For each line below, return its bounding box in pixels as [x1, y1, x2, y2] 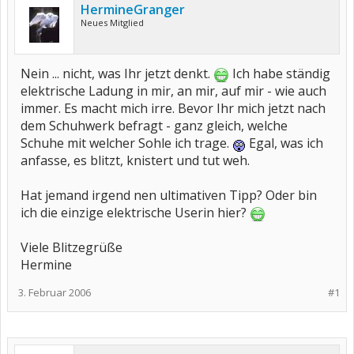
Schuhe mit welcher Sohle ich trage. [21, 134, 232, 152]
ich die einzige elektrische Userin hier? [21, 204, 250, 221]
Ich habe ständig [229, 65, 330, 82]
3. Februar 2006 [18, 285, 91, 299]
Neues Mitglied [81, 17, 144, 28]
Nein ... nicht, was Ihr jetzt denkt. [21, 65, 213, 82]
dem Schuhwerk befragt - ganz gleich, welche [21, 117, 288, 134]
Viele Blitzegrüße [21, 239, 122, 256]
